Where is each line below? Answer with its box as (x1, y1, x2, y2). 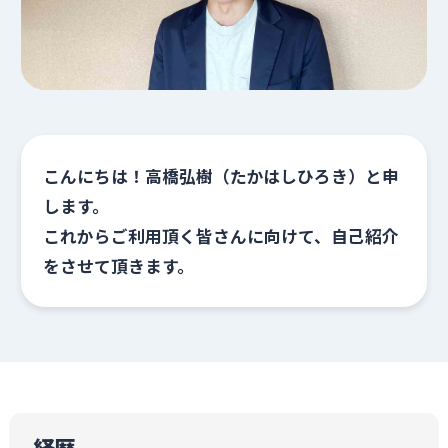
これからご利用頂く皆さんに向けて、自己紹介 (42, 224, 399, 249)
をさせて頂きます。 (42, 254, 194, 279)
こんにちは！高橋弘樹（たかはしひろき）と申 (42, 164, 399, 189)
